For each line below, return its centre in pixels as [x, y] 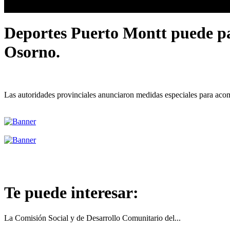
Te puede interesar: [71, 193]
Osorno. [32, 52]
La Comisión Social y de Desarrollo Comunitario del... [92, 218]
